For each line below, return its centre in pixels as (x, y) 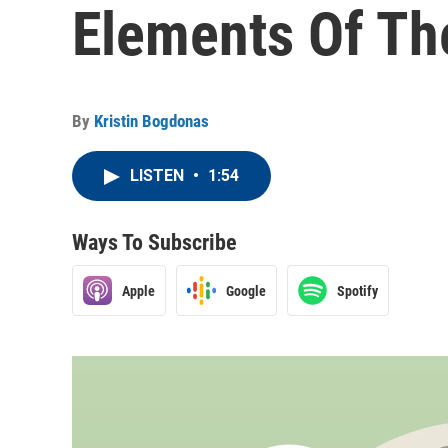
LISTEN (159, 175)
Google (246, 290)
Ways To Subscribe (154, 242)
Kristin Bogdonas (151, 121)
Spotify (357, 290)
